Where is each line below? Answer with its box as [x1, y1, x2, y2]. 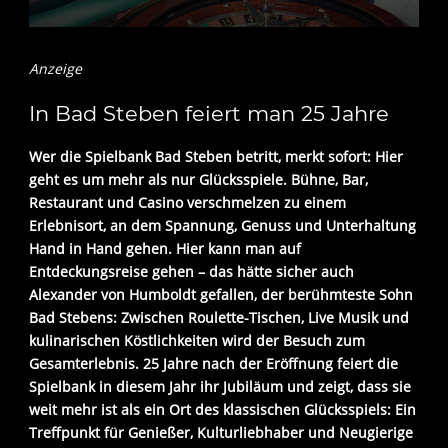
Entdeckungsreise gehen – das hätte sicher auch [29, 262, 354, 282]
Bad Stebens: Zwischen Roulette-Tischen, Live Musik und [29, 308, 409, 328]
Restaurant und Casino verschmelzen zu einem [29, 193, 346, 213]
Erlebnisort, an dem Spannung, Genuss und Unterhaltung [29, 216, 416, 236]
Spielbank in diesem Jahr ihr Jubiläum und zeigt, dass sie [29, 377, 411, 397]
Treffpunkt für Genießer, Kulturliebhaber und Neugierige [29, 423, 413, 443]
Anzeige [29, 59, 82, 79]
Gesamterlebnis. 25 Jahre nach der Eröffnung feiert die [29, 354, 398, 374]
